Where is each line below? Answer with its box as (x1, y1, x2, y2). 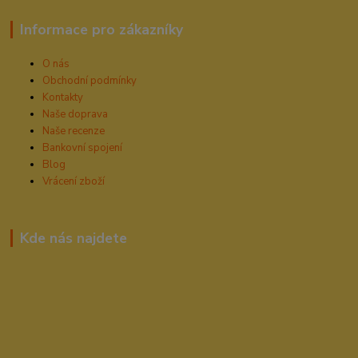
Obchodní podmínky (42, 73, 137, 88)
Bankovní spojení (42, 140, 123, 155)
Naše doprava (42, 106, 109, 121)
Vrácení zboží (42, 173, 105, 189)
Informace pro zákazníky (19, 19, 183, 39)
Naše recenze (42, 123, 105, 138)
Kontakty (42, 89, 84, 105)
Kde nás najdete (19, 228, 127, 248)
